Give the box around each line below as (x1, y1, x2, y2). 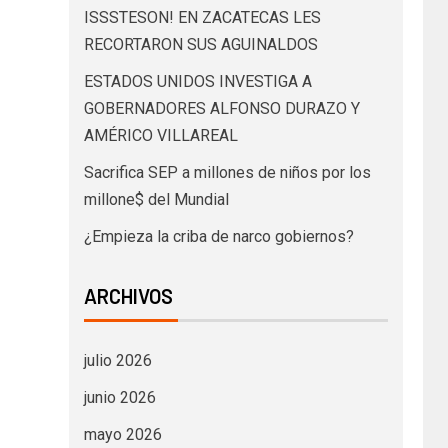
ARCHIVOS (83, 284, 173, 309)
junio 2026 (83, 388, 156, 408)
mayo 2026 (83, 425, 162, 445)
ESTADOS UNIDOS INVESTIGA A (83, 72, 312, 92)
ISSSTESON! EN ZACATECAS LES (83, 8, 321, 28)
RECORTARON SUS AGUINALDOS (83, 35, 318, 55)
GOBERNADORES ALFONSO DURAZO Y (83, 99, 360, 119)
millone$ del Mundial (83, 190, 229, 210)
